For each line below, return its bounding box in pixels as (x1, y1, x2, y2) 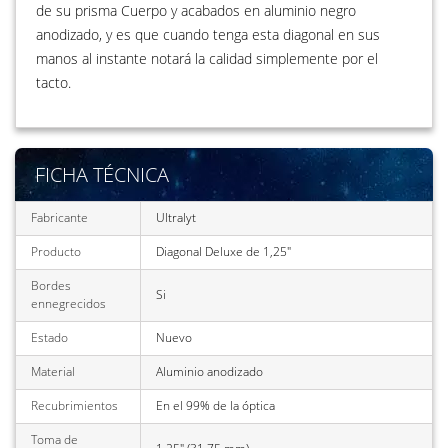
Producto (31, 243, 81, 260)
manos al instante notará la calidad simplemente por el (36, 49, 378, 68)
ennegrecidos (31, 295, 106, 312)
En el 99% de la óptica (156, 397, 275, 414)
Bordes (31, 277, 71, 294)
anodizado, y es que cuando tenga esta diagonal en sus (36, 25, 380, 44)
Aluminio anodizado (156, 363, 263, 380)
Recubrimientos (31, 397, 118, 414)
